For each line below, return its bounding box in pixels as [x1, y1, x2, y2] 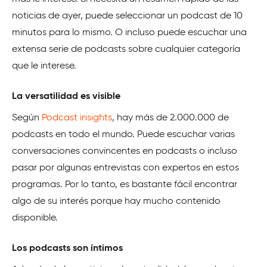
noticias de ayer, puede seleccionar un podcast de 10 [12, 11, 243, 21]
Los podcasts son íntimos [12, 243, 123, 253]
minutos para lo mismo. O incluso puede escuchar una [12, 27, 247, 38]
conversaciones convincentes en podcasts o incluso [12, 146, 237, 156]
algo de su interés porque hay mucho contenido [12, 196, 221, 206]
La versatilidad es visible [12, 91, 120, 101]
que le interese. [12, 61, 76, 71]
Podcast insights [42, 113, 112, 123]
